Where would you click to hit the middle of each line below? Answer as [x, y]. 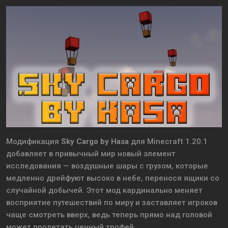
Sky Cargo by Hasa [95, 142]
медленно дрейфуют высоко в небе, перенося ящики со [113, 178]
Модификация [34, 142]
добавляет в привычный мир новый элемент [91, 154]
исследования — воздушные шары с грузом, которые [107, 166]
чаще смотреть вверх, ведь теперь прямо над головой [109, 215]
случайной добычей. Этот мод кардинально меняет [104, 191]
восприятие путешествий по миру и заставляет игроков [112, 203]
